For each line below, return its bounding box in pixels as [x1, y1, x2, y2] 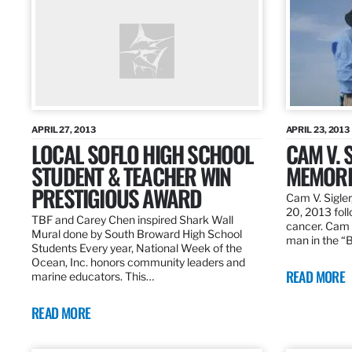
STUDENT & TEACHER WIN [31, 159, 231, 193]
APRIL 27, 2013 [31, 124, 96, 136]
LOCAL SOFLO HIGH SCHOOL [31, 137, 254, 171]
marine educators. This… [31, 269, 154, 284]
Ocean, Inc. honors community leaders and [31, 255, 245, 269]
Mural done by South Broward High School [31, 227, 242, 241]
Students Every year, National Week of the [31, 241, 242, 255]
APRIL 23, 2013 [285, 124, 350, 136]
